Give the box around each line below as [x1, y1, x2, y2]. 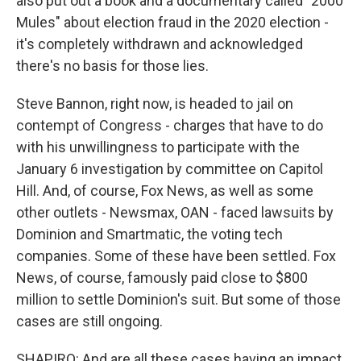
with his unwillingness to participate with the [16, 139, 300, 156]
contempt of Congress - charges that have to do [16, 117, 323, 134]
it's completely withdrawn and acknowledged [16, 35, 303, 52]
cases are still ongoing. [16, 313, 163, 330]
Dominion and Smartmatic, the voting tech [16, 226, 283, 243]
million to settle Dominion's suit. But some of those [16, 291, 341, 308]
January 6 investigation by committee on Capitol [16, 160, 323, 177]
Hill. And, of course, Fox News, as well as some [16, 182, 313, 199]
